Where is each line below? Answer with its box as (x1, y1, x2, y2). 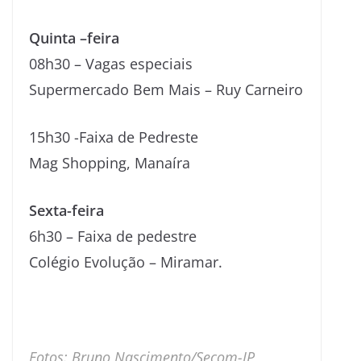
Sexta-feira (29, 200, 104, 220)
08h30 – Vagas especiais (29, 53, 193, 73)
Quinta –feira (29, 27, 119, 48)
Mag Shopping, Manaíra (29, 152, 190, 172)
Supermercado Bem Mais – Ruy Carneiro (29, 79, 303, 99)
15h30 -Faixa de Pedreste (29, 127, 198, 147)
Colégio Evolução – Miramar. (29, 251, 222, 272)
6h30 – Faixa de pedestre (29, 226, 197, 246)
